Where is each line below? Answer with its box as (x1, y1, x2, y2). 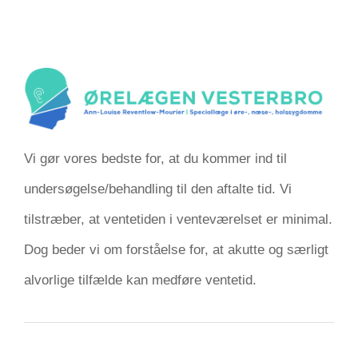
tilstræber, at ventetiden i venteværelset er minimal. (24, 211, 332, 227)
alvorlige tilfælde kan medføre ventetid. (24, 272, 257, 288)
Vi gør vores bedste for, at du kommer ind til (24, 150, 287, 166)
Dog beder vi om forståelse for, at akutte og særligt (24, 241, 328, 257)
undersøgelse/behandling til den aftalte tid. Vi (24, 181, 292, 197)
